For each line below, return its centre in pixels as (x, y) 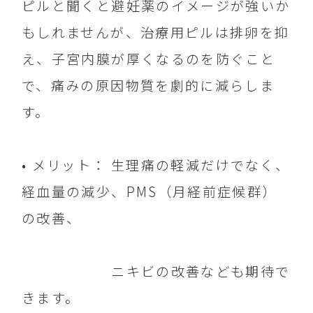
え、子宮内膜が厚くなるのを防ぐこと (149, 59)
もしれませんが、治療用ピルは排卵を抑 (156, 32)
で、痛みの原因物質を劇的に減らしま (148, 86)
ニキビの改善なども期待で (156, 271)
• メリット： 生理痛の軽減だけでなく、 (156, 165)
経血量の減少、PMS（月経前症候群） (150, 192)
